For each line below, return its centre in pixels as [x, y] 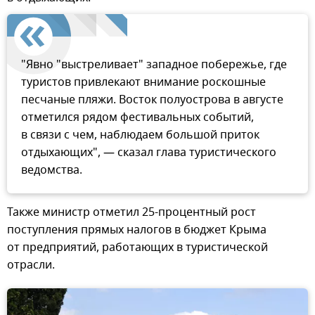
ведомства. [52, 171]
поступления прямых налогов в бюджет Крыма [137, 230]
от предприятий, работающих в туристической [137, 248]
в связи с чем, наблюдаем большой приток [140, 135]
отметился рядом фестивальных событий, [137, 118]
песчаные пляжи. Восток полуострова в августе [152, 100]
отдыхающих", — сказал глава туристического [149, 153]
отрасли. [31, 265]
